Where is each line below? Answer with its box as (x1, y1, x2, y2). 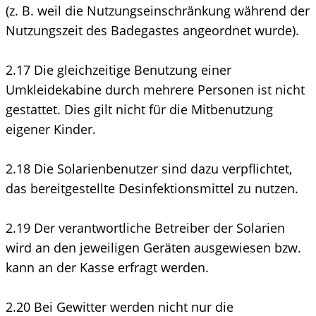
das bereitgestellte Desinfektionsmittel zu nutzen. (6, 179, 298, 197)
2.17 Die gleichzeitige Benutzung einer (6, 61, 231, 78)
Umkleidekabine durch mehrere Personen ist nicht (6, 80, 305, 98)
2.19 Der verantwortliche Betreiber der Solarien (6, 219, 285, 236)
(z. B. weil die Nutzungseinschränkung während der (6, 1, 310, 19)
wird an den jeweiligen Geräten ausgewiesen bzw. (6, 238, 301, 256)
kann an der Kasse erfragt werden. (6, 258, 209, 276)
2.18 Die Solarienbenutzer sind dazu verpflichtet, (6, 159, 292, 177)
